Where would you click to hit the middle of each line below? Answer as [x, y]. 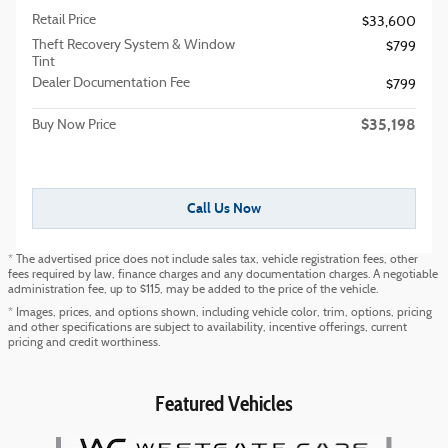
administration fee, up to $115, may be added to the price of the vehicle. [193, 290]
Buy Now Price [74, 125]
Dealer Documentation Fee [111, 83]
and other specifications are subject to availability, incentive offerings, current [207, 328]
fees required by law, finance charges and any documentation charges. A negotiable [223, 275]
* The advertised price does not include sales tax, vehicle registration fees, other [213, 260]
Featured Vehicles [224, 404]
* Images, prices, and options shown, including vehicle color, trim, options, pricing [220, 313]
